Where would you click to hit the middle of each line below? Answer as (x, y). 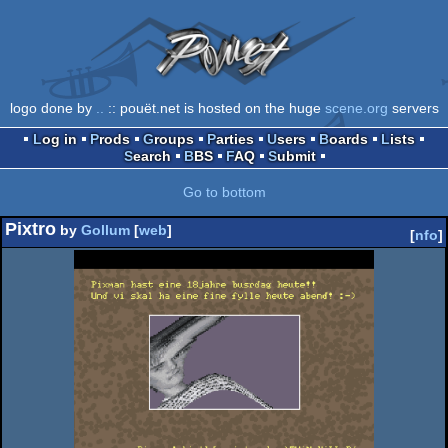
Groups (174, 138)
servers (413, 107)
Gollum (105, 229)
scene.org (356, 107)
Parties (235, 138)
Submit (296, 155)
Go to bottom (224, 191)
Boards (348, 138)
